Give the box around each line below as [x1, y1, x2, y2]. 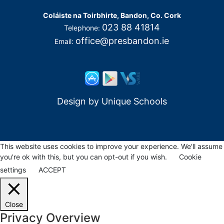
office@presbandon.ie [75, 35, 169, 46]
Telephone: [63, 23, 102, 32]
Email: [54, 37, 76, 45]
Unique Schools [101, 96, 167, 106]
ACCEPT [38, 165, 66, 174]
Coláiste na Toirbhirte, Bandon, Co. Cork [42, 11, 181, 19]
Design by [56, 96, 101, 106]
